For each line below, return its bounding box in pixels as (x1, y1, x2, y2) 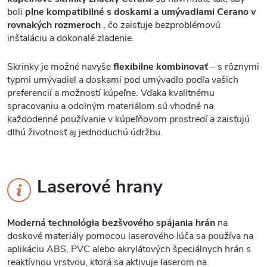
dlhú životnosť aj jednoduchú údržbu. (7, 125, 163, 139)
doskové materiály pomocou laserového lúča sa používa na (7, 229, 253, 243)
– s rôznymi (208, 60, 259, 73)
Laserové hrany (37, 174, 163, 199)
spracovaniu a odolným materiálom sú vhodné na (7, 99, 213, 113)
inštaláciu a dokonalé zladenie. (7, 31, 134, 45)
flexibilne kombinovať (113, 60, 208, 73)
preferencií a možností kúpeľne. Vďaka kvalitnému (7, 86, 215, 100)
